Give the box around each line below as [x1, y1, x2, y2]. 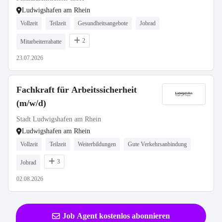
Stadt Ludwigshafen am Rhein [16, 115, 101, 123]
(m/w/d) [16, 98, 46, 108]
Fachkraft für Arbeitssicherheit [16, 85, 137, 95]
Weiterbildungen [78, 141, 116, 148]
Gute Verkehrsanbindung [128, 141, 187, 148]
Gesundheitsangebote [78, 20, 128, 27]
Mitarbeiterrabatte [20, 38, 61, 45]
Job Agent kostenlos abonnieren [62, 212, 170, 220]
